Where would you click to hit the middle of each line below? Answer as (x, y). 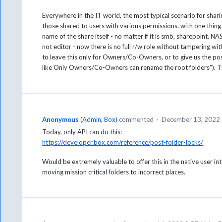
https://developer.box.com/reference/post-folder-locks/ (123, 142)
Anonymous (61, 120)
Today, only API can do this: (82, 132)
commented (137, 120)
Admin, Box (99, 120)
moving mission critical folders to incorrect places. (114, 172)
